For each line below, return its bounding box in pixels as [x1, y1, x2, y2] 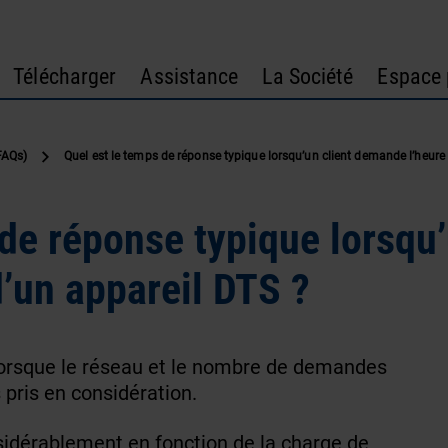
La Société [262, 61, 354, 91]
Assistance [140, 61, 239, 91]
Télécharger [13, 61, 117, 91]
